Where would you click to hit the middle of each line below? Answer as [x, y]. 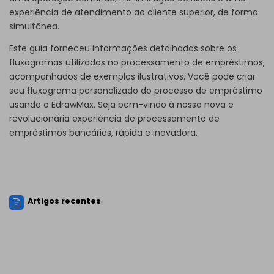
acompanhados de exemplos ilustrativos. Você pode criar [132, 76]
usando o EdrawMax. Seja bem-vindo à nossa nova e [121, 104]
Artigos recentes [65, 201]
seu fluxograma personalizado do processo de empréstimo [136, 90]
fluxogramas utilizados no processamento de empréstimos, [137, 62]
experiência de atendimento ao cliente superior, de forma [134, 13]
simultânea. [34, 27]
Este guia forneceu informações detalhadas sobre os [123, 48]
